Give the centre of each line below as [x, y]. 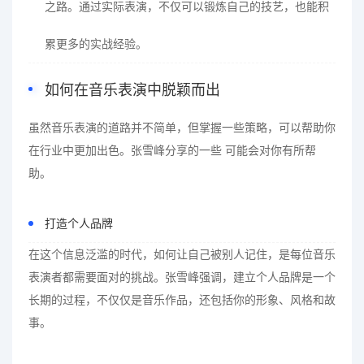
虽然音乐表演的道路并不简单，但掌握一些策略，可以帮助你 [182, 128]
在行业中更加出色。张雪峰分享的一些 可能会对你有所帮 [172, 150]
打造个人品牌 [79, 223]
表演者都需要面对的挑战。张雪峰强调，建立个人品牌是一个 [182, 277]
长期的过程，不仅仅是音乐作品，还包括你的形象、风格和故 [182, 300]
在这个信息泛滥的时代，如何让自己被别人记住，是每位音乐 [182, 254]
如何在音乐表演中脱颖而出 [132, 90]
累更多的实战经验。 [96, 44]
